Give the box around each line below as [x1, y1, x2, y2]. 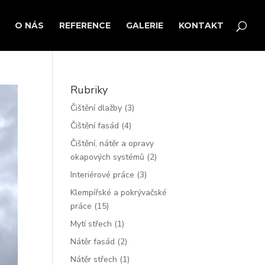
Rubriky [70, 83, 108, 97]
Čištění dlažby [70, 102, 122, 114]
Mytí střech [70, 218, 112, 230]
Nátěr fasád [70, 236, 115, 247]
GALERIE [126, 20, 163, 31]
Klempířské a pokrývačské [70, 187, 167, 198]
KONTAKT [179, 20, 224, 31]
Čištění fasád [70, 120, 119, 131]
